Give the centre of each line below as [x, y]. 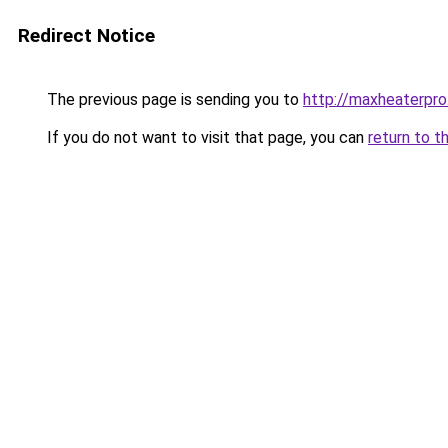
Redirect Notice [86, 35]
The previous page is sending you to [173, 99]
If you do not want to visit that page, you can [205, 137]
